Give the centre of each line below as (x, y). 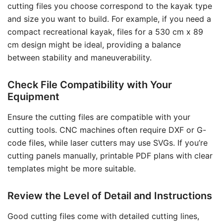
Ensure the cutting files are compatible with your (99, 117)
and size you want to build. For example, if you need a (109, 19)
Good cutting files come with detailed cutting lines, (103, 216)
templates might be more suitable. (72, 168)
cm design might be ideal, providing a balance (94, 45)
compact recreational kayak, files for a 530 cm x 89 (105, 32)
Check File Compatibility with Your (90, 85)
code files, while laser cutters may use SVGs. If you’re (108, 143)
